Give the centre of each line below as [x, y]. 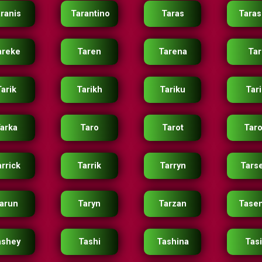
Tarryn [173, 166]
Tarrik [89, 166]
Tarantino [90, 14]
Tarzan [173, 204]
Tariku [173, 90]
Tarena [173, 52]
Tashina [173, 242]
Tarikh [89, 90]
